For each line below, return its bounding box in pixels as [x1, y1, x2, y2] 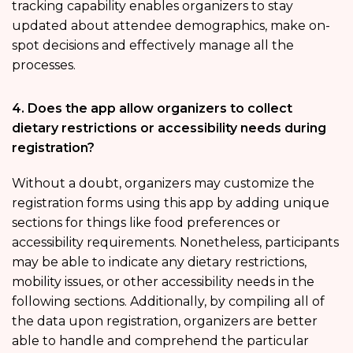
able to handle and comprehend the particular [12, 333, 309, 349]
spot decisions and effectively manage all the [12, 38, 294, 54]
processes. [12, 58, 76, 73]
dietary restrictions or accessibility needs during [12, 121, 326, 136]
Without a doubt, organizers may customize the [12, 176, 314, 191]
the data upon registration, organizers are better [12, 314, 318, 329]
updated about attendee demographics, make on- [12, 18, 330, 34]
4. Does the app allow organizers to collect [12, 101, 292, 117]
